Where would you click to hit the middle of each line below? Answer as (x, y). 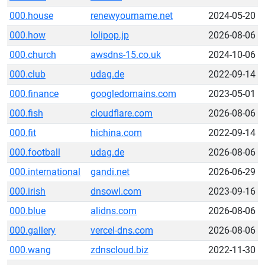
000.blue (28, 211)
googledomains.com (133, 94)
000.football (35, 152)
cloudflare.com (122, 113)
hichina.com (116, 133)
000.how (28, 35)
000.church (33, 55)
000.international (45, 172)
